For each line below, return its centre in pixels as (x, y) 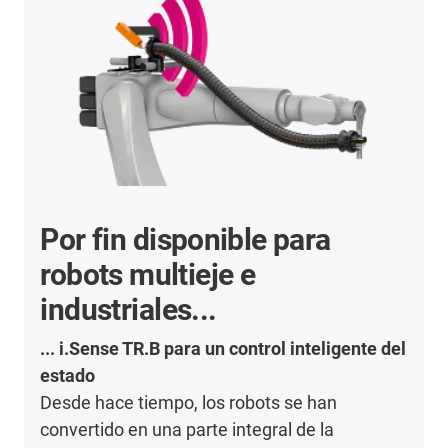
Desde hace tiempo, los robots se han (189, 402)
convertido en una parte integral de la (187, 429)
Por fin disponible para (185, 239)
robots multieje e (148, 274)
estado (68, 375)
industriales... (128, 309)
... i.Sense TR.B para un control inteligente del (223, 348)
